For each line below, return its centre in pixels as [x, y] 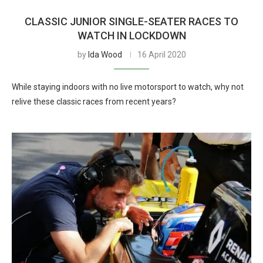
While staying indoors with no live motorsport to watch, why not [128, 87]
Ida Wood [105, 55]
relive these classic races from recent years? [94, 102]
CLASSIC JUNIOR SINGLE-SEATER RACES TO [131, 21]
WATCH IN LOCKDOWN [131, 36]
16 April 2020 [161, 55]
